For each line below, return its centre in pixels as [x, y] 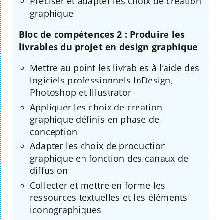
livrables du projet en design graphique [108, 47]
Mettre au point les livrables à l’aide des [115, 68]
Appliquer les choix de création [96, 107]
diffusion [49, 171]
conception [54, 131]
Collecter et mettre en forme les [97, 185]
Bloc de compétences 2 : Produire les [102, 35]
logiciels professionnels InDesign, [101, 80]
